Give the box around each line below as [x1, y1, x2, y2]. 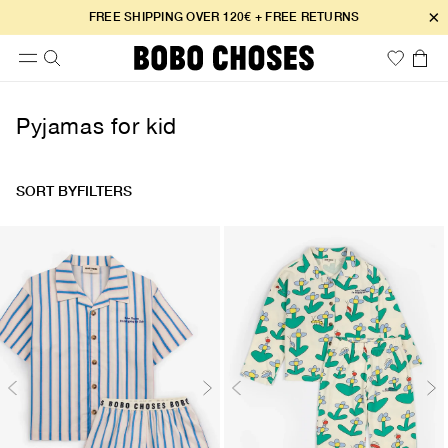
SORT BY [16, 182, 77, 200]
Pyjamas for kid [16, 113, 177, 140]
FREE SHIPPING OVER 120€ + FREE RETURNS [88, 9, 360, 24]
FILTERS [77, 182, 132, 200]
